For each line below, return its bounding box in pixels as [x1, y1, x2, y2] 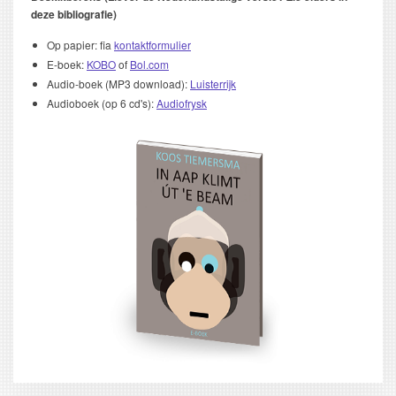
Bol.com [130, 57, 169, 72]
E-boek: [47, 57, 87, 72]
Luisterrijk [190, 76, 236, 91]
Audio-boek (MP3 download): [47, 76, 190, 91]
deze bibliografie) [31, 6, 117, 22]
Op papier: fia [47, 37, 114, 52]
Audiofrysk [156, 95, 207, 110]
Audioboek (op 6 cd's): [47, 95, 156, 110]
